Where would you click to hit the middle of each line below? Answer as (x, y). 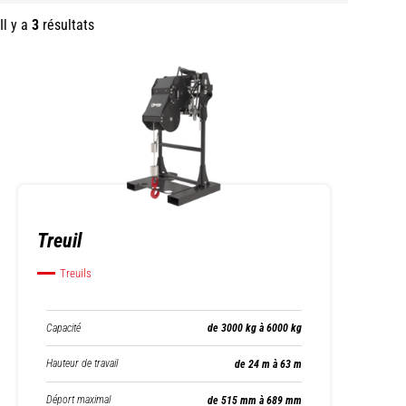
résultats (67, 25)
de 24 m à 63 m (268, 364)
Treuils (76, 273)
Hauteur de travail (82, 363)
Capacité (63, 328)
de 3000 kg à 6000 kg (255, 328)
